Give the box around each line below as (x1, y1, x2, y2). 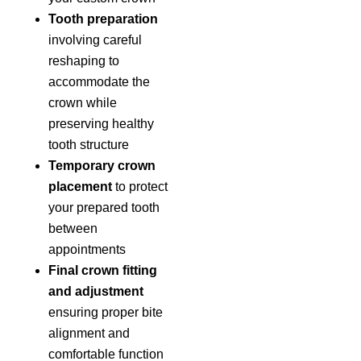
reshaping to (48, 53, 119, 68)
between (48, 221, 98, 235)
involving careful (48, 32, 142, 47)
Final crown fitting (48, 263, 157, 277)
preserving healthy (48, 116, 154, 131)
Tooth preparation (48, 11, 158, 26)
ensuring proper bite (48, 305, 163, 319)
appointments (48, 242, 126, 256)
